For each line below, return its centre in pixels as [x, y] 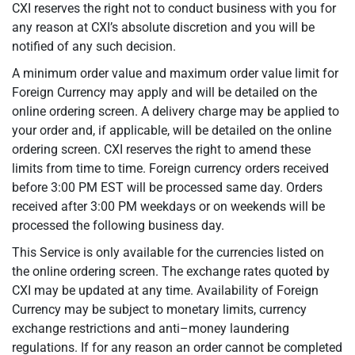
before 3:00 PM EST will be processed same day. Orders [167, 187]
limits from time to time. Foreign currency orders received [170, 168]
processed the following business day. [118, 225]
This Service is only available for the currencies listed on [168, 252]
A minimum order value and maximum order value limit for [175, 73]
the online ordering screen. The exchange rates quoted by [171, 271]
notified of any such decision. [94, 46]
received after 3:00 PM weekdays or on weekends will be [168, 206]
